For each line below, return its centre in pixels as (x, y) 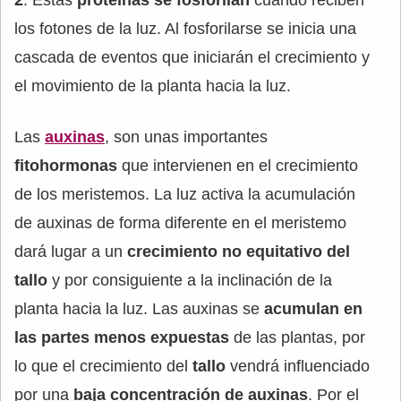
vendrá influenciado (300, 366)
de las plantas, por (299, 337)
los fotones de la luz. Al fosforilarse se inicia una (185, 29)
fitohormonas (68, 166)
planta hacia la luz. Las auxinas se (139, 309)
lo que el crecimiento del (103, 366)
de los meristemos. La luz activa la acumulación (185, 194)
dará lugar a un (71, 252)
